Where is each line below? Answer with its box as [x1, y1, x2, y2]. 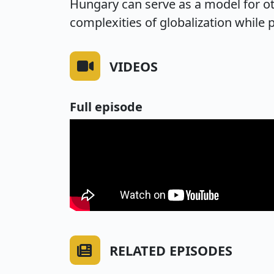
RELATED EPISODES [109, 242, 232, 259]
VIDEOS [109, 57, 158, 75]
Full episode [70, 98, 143, 115]
